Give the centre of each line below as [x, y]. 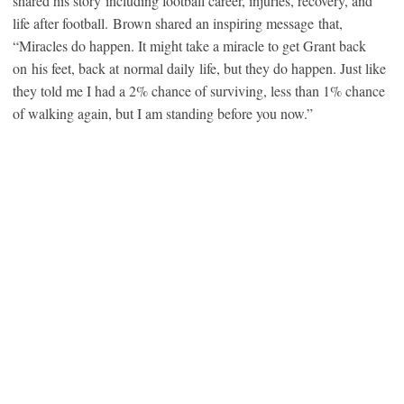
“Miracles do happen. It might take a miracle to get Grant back [189, 46]
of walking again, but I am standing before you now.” [163, 114]
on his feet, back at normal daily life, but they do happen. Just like [199, 69]
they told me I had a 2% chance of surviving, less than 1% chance [199, 91]
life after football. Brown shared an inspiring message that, [178, 23]
